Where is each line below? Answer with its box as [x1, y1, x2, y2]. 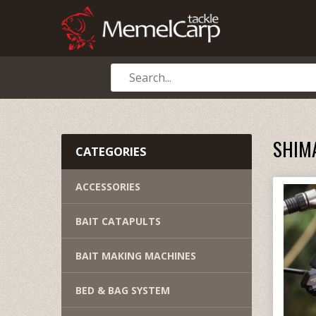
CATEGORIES [75, 143, 147, 159]
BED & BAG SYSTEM [75, 284, 170, 297]
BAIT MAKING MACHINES [75, 249, 196, 262]
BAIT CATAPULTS [75, 214, 161, 228]
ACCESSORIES [75, 180, 140, 193]
